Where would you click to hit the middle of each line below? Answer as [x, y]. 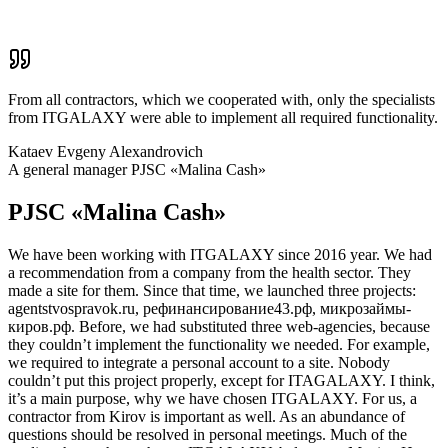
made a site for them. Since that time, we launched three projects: [212, 290]
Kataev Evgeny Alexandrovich [105, 151]
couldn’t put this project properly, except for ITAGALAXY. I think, [221, 380]
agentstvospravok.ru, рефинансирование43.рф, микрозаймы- [209, 308]
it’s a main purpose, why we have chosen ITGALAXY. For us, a [212, 398]
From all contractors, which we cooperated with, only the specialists [221, 99]
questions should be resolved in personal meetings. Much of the [207, 434]
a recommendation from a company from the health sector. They [209, 272]
